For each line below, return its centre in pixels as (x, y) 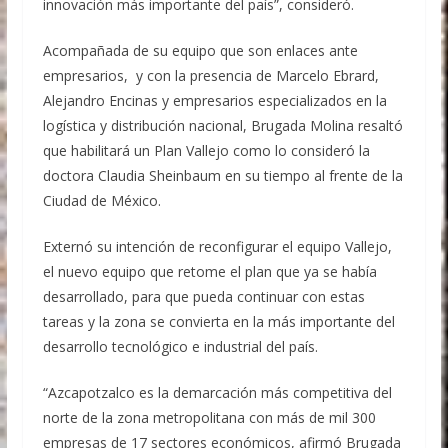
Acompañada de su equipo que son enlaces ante (200, 51)
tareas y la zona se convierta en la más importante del (218, 322)
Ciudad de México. (101, 201)
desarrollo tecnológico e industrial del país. (180, 347)
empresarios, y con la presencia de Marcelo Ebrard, (210, 76)
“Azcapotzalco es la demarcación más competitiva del (217, 393)
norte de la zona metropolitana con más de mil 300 (209, 418)
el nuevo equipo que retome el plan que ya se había (209, 272)
